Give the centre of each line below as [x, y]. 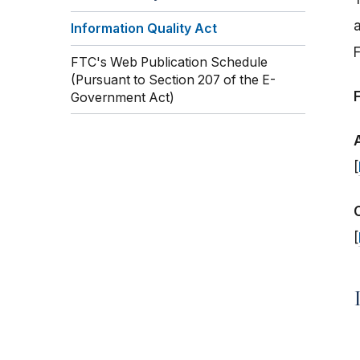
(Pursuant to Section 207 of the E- [173, 80]
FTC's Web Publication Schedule [169, 62]
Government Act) [123, 97]
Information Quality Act [144, 29]
